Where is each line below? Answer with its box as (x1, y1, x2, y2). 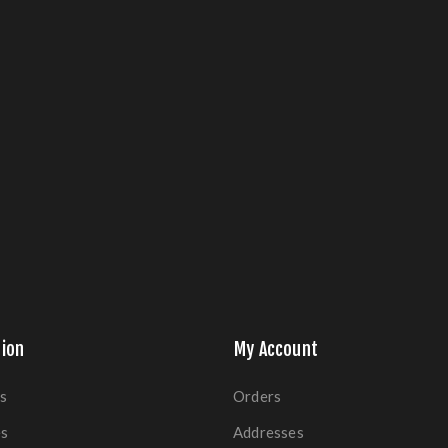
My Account (234, 338, 318, 360)
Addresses (233, 423, 304, 441)
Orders (233, 387, 282, 405)
